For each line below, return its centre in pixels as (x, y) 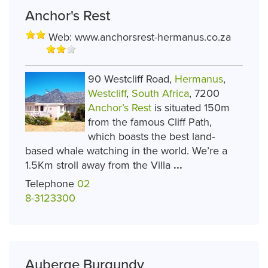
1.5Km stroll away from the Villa (99, 165)
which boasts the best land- (151, 137)
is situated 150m (191, 108)
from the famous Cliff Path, (150, 122)
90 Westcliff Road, (131, 79)
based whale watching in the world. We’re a (126, 151)
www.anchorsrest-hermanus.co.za (153, 37)
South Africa (160, 94)
